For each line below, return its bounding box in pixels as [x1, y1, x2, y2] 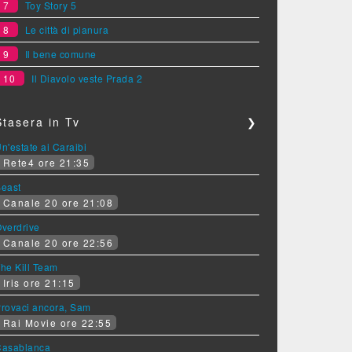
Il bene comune [24, 47, 97, 61]
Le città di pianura [24, 23, 109, 37]
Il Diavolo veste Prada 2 [31, 71, 143, 86]
